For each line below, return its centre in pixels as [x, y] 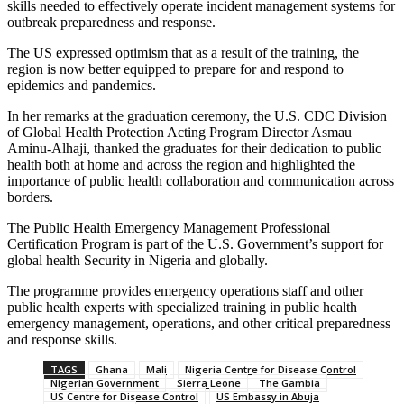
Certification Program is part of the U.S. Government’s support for [195, 244]
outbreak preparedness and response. [115, 23]
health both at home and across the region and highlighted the [181, 165]
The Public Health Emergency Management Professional [169, 228]
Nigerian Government [105, 383]
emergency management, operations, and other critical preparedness [199, 324]
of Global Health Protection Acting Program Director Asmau [179, 133]
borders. [30, 197]
